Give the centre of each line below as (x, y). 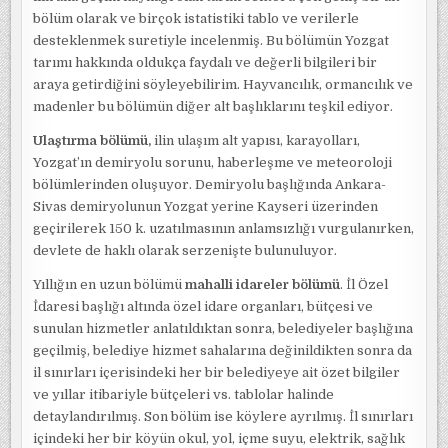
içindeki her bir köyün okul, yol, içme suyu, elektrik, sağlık (219, 438)
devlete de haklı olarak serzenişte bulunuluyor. (185, 250)
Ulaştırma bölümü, (92, 140)
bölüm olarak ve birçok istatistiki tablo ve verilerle (196, 18)
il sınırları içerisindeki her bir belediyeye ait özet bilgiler (217, 372)
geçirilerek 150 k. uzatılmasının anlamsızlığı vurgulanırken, (224, 228)
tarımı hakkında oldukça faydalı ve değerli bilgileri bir (205, 62)
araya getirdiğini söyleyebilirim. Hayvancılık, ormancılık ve (223, 84)
